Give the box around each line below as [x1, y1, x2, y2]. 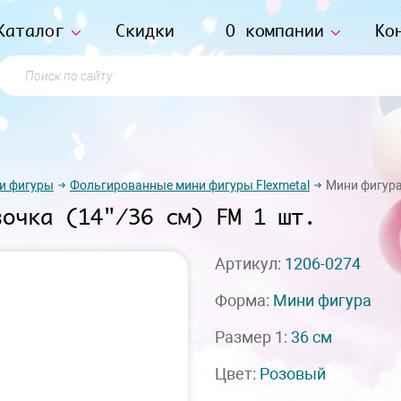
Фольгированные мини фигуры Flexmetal [70, 177, 310, 192]
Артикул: [215, 254, 285, 273]
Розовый [260, 364, 326, 383]
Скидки [115, 17, 175, 44]
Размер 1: [215, 328, 291, 346]
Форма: [215, 291, 273, 310]
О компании [225, 17, 324, 44]
